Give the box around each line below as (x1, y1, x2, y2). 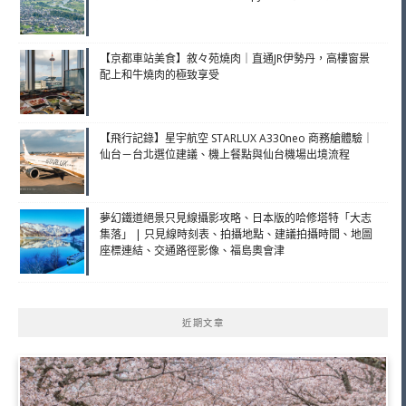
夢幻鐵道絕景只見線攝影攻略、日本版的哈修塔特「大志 (100, 209, 372, 226)
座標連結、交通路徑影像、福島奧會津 (100, 242, 285, 258)
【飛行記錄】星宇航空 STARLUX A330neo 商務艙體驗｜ (100, 130, 373, 146)
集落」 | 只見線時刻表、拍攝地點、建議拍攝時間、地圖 (100, 226, 372, 242)
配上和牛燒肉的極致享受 (100, 66, 219, 82)
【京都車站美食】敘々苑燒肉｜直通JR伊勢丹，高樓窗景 (100, 50, 370, 66)
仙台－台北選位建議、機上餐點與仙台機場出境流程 (100, 146, 350, 162)
